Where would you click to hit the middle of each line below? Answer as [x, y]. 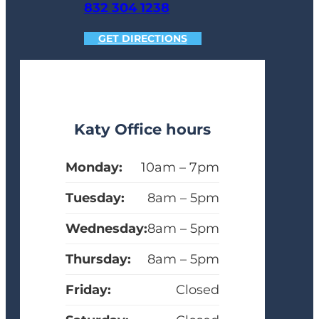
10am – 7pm [180, 168]
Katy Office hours [142, 130]
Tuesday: [95, 198]
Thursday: [98, 260]
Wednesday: [106, 229]
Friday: [88, 290]
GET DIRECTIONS [142, 39]
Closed [198, 290]
